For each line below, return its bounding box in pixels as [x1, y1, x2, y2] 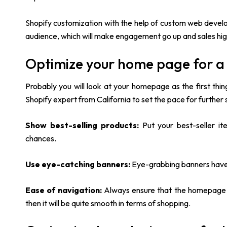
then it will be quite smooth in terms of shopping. [25, 198, 191, 209]
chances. [25, 133, 56, 144]
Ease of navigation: [25, 185, 102, 196]
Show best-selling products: [25, 120, 139, 131]
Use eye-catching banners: [25, 159, 132, 170]
